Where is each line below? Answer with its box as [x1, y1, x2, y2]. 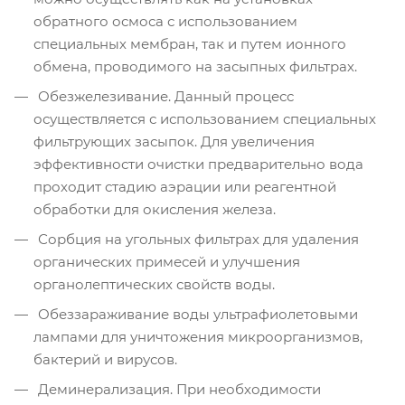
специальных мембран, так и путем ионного [33, 34, 346, 52]
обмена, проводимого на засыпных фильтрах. [33, 57, 357, 75]
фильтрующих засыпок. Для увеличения [33, 132, 315, 150]
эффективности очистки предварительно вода [33, 155, 363, 173]
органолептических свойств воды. [33, 275, 275, 293]
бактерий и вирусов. [33, 350, 177, 368]
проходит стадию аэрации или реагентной [33, 177, 336, 195]
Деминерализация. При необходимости [34, 380, 321, 398]
